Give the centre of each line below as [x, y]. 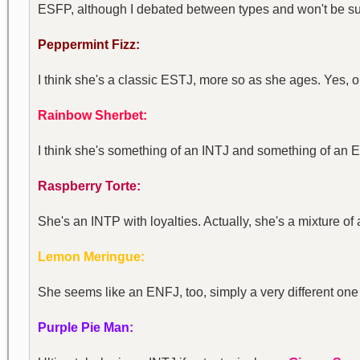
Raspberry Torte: [89, 186]
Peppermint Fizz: [89, 45]
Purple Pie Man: [86, 327]
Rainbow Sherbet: [92, 115]
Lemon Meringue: [91, 257]
